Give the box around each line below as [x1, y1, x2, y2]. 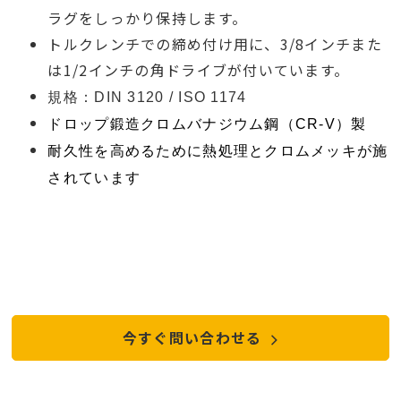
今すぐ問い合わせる [122, 327, 267, 349]
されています [47, 170, 141, 186]
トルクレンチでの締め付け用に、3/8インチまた [47, 33, 382, 55]
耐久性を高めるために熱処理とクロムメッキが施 [47, 143, 388, 159]
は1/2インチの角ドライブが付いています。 [47, 59, 350, 81]
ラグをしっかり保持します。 [47, 7, 248, 30]
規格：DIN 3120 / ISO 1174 [47, 90, 247, 106]
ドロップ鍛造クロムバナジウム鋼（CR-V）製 [47, 116, 367, 132]
